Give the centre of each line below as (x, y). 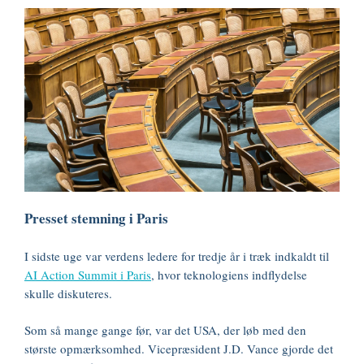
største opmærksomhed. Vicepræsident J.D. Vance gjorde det (179, 349)
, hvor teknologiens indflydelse (229, 275)
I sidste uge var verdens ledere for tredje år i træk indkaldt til (177, 256)
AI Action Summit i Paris (88, 275)
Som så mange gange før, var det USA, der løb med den (165, 330)
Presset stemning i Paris (96, 218)
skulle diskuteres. (68, 293)
